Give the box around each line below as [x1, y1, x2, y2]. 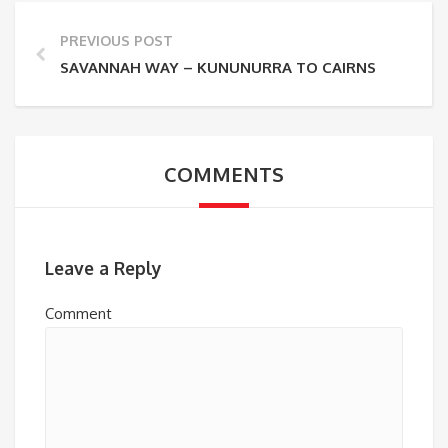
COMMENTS [164, 160, 284, 187]
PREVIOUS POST [60, 31, 173, 49]
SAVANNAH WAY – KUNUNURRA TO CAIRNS [60, 57, 376, 77]
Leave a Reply [45, 257, 162, 280]
